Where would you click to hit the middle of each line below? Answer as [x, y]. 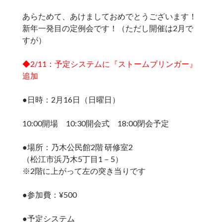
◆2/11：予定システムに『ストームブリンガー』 [110, 64]
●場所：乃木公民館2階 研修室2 [77, 147]
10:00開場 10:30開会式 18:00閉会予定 [95, 123]
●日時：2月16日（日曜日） [71, 100]
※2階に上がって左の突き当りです [84, 171]
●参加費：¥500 [49, 195]
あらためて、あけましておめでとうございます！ [109, 16]
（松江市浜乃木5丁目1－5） [72, 159]
